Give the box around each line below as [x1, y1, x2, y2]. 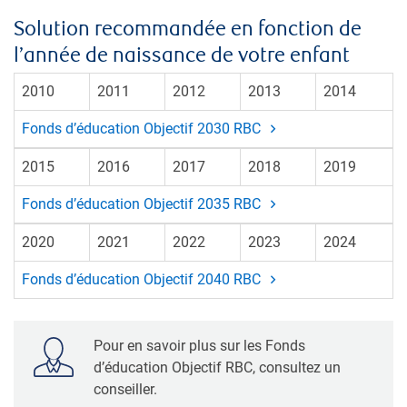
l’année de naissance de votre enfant [14, 43, 350, 68]
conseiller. [94, 380, 157, 398]
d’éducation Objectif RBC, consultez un [94, 358, 341, 376]
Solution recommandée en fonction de [14, 16, 362, 42]
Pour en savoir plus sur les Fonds [94, 336, 305, 354]
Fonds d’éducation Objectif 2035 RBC [22, 194, 264, 213]
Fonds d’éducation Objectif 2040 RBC [22, 270, 264, 288]
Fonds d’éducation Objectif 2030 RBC [22, 119, 264, 137]
